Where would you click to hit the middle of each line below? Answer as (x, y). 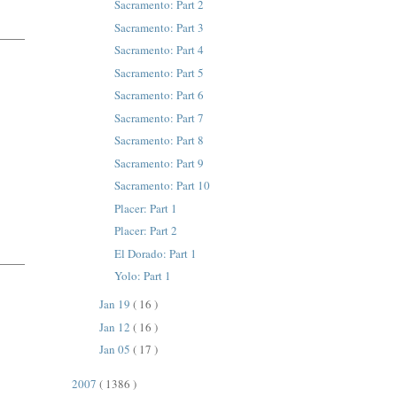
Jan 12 (116, 327)
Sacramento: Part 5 (159, 72)
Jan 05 (116, 350)
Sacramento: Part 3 (159, 27)
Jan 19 (116, 304)
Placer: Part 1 (145, 208)
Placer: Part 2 (145, 231)
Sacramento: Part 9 (159, 163)
